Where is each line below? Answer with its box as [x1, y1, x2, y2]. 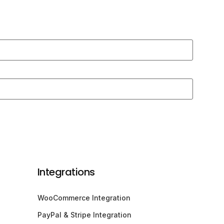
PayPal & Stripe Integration [37, 210, 131, 219]
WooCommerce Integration [37, 193, 130, 202]
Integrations [37, 164, 95, 179]
